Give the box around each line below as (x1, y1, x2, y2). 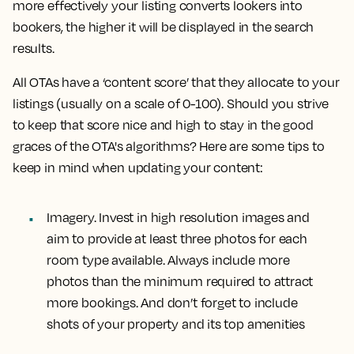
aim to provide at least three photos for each (47, 231, 307, 247)
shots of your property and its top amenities (47, 316, 306, 332)
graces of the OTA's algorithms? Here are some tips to (13, 138, 325, 154)
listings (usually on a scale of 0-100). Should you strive (13, 96, 329, 111)
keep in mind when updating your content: (13, 160, 263, 175)
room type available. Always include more (47, 252, 290, 268)
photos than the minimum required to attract (47, 273, 314, 289)
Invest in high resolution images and (99, 209, 310, 225)
